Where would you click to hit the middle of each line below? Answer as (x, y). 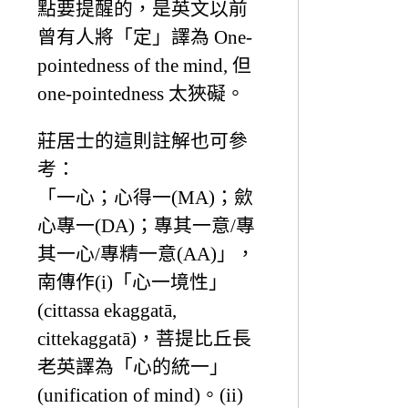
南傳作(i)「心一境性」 (133, 281)
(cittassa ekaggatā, (107, 310)
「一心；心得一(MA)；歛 (145, 197)
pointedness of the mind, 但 (144, 65)
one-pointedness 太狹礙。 (141, 93)
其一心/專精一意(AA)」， (146, 253)
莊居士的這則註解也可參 (143, 140)
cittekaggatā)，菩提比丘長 (144, 338)
